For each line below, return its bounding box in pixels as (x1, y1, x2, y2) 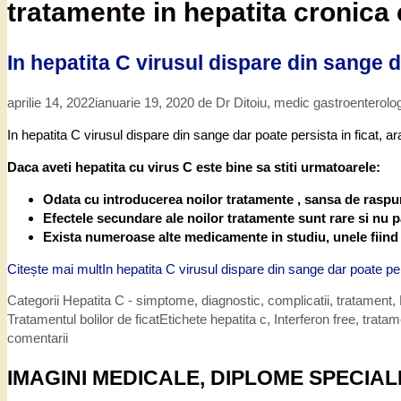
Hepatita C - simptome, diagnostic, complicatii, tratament (63, 292, 392, 308)
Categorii (7, 292, 63, 308)
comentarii (7, 329, 68, 346)
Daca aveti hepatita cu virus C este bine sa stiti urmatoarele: (7, 159, 380, 175)
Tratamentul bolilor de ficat (7, 311, 159, 327)
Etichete (159, 311, 210, 327)
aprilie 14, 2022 (7, 95, 95, 111)
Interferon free (274, 311, 355, 327)
